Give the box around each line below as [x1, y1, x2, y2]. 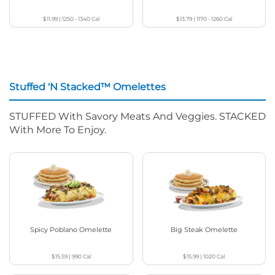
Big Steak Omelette [170, 225, 238, 234]
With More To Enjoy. [9, 123, 106, 136]
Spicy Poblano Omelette [30, 225, 112, 234]
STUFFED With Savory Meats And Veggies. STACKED [9, 110, 266, 122]
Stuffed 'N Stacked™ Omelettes [9, 80, 166, 93]
